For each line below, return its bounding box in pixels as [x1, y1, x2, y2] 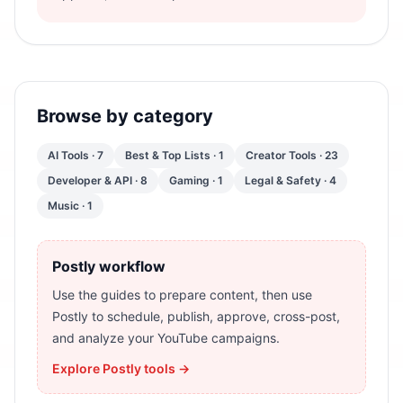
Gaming [169, 174, 210, 187]
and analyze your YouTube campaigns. [52, 330, 280, 345]
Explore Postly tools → [52, 361, 190, 376]
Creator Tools [246, 148, 317, 162]
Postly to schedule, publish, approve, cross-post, [52, 309, 340, 324]
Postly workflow [52, 257, 166, 275]
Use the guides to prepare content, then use [52, 287, 312, 302]
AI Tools [48, 148, 89, 162]
